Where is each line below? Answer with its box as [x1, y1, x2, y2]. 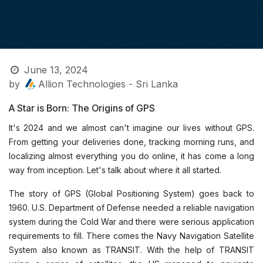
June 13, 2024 [23, 64, 88, 76]
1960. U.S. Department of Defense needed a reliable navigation [9, 203, 254, 213]
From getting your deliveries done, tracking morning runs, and [9, 137, 254, 147]
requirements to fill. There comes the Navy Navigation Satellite [9, 231, 254, 241]
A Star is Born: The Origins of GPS [9, 102, 157, 114]
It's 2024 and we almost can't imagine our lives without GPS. [9, 123, 254, 133]
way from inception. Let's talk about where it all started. [9, 165, 224, 176]
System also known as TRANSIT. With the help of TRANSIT [9, 245, 254, 255]
